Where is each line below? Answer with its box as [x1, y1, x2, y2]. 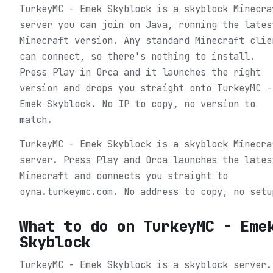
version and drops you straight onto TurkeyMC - [19, 81, 272, 94]
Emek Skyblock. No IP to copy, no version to [19, 97, 255, 110]
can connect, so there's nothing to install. [19, 49, 255, 63]
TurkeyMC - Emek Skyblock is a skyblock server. [19, 258, 272, 271]
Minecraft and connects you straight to [19, 169, 228, 182]
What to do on [19, 215, 143, 236]
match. [19, 113, 52, 126]
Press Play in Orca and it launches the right [19, 65, 261, 79]
